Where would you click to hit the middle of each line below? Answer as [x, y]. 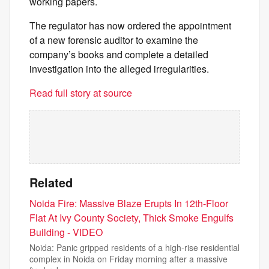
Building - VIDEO [66, 232]
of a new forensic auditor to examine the [114, 40]
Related [51, 183]
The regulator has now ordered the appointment [130, 26]
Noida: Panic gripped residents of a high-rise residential [134, 248]
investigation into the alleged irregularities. [119, 69]
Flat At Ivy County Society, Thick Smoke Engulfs [131, 218]
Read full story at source [81, 93]
